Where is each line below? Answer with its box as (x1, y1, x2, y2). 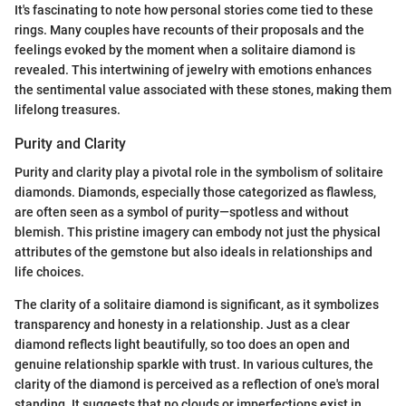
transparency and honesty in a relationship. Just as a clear (14, 317, 350, 333)
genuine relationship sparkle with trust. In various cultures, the (14, 357, 373, 372)
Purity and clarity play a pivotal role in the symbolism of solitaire (14, 165, 383, 180)
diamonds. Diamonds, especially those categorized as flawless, (14, 185, 376, 200)
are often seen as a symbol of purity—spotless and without (14, 205, 349, 220)
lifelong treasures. (14, 102, 121, 117)
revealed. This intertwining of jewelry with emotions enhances (14, 63, 372, 77)
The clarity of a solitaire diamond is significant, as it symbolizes (14, 297, 379, 313)
